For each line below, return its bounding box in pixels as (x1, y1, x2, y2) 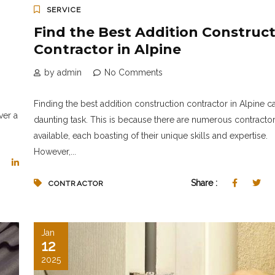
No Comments (104, 67, 163, 77)
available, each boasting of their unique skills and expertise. (33, 130, 268, 141)
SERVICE (46, 5, 81, 14)
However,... (33, 146, 76, 157)
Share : (191, 177, 220, 188)
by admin (44, 67, 82, 77)
